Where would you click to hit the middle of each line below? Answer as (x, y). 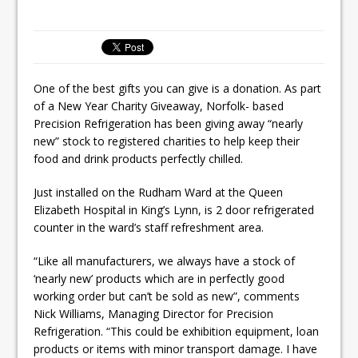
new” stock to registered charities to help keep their (167, 141)
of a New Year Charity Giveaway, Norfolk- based (159, 106)
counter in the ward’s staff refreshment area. (149, 227)
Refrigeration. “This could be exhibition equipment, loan (177, 331)
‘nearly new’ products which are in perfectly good (159, 278)
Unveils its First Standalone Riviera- (208, 14)
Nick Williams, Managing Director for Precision (154, 314)
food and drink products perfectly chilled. (139, 159)
